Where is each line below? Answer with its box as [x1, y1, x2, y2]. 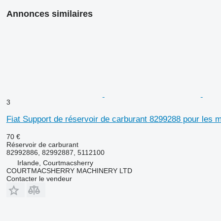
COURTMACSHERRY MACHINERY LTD [6, 166, 132, 175]
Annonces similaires [6, 8, 93, 19]
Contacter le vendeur [6, 174, 72, 183]
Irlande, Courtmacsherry [17, 158, 93, 167]
